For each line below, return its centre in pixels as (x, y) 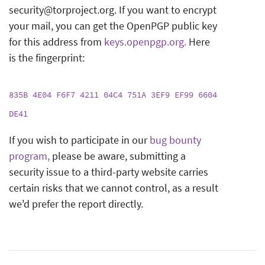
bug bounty (175, 140)
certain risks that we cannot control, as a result (114, 188)
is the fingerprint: (47, 58)
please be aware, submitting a (118, 156)
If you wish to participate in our (79, 140)
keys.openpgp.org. (145, 42)
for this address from (56, 42)
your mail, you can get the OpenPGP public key (113, 26)
